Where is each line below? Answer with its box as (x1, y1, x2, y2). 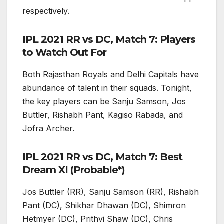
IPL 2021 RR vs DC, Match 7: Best (22, 151, 182, 163)
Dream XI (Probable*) (22, 164, 125, 176)
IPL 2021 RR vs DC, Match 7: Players (22, 33, 195, 46)
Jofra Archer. (22, 123, 74, 134)
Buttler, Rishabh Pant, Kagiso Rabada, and (22, 110, 183, 120)
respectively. (22, 6, 69, 16)
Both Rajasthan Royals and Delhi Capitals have (22, 69, 199, 80)
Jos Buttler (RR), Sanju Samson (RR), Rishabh (22, 187, 199, 197)
